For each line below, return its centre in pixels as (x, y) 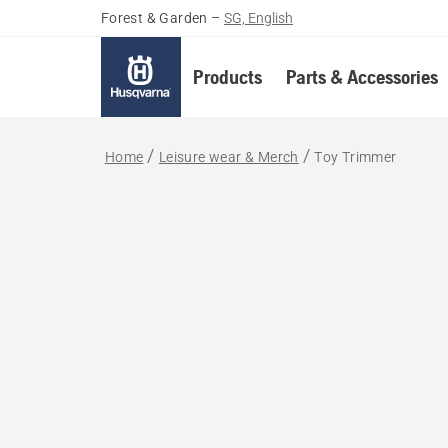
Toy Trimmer (355, 157)
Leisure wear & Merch (228, 157)
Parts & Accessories (361, 76)
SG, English (259, 18)
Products (227, 76)
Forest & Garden (154, 18)
